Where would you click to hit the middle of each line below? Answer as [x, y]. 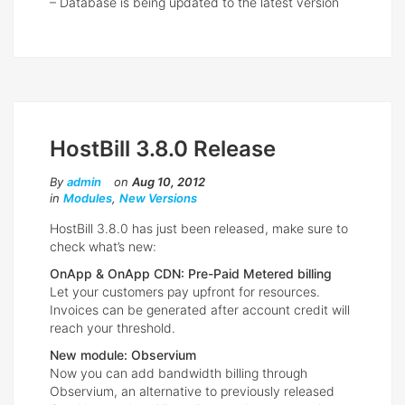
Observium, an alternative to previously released [192, 391]
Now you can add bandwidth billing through [179, 373]
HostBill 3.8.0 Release [163, 149]
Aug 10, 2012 [169, 182]
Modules [88, 198]
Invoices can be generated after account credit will [200, 310]
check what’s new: [103, 247]
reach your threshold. [113, 328]
